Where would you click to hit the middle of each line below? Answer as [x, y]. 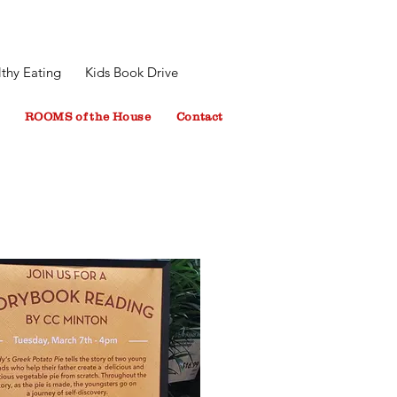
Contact [199, 117]
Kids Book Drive [130, 72]
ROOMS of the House [87, 117]
